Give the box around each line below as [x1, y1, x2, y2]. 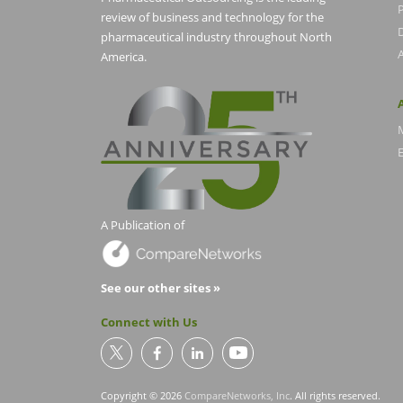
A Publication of [101, 217, 184, 234]
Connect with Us [101, 313, 197, 330]
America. [101, 49, 147, 66]
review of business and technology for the [101, 9, 324, 26]
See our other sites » [101, 280, 220, 297]
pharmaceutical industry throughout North [101, 29, 332, 46]
